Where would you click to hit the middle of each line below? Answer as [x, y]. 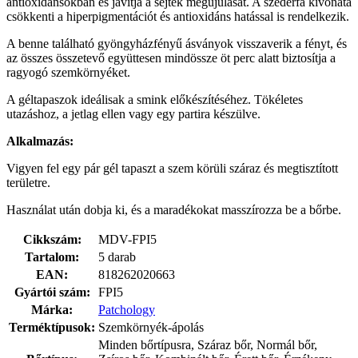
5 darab [117, 257]
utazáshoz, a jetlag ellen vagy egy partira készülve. [133, 113]
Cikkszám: [52, 239]
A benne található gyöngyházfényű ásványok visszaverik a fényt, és [177, 43]
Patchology [127, 309]
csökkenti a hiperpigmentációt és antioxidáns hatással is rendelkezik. [178, 16]
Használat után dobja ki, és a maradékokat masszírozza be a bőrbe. [174, 209]
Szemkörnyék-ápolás [151, 327]
